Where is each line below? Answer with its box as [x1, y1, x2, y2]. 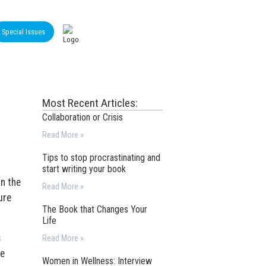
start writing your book [42, 163, 126, 175]
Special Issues [2, 27, 45, 36]
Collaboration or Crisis [42, 112, 123, 123]
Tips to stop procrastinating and [42, 152, 161, 163]
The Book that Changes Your [42, 204, 148, 215]
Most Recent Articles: [42, 96, 138, 110]
